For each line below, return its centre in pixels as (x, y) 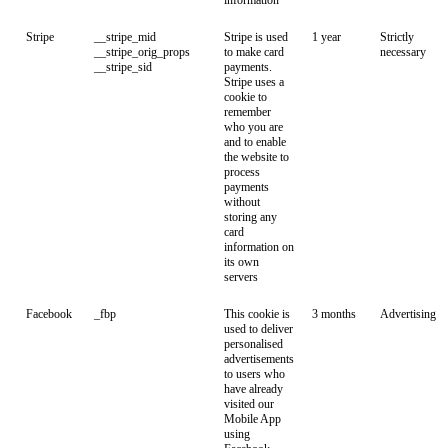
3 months (334, 314)
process (242, 172)
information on (259, 247)
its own (241, 262)
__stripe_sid (123, 67)
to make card (254, 52)
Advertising (408, 314)
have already (253, 389)
